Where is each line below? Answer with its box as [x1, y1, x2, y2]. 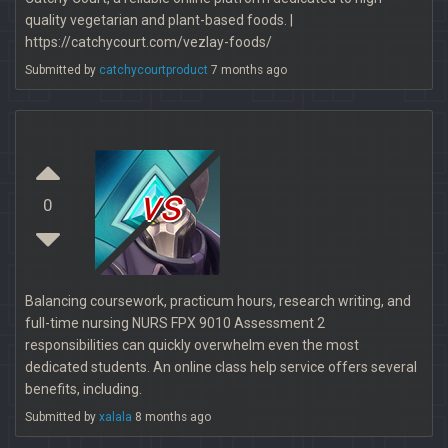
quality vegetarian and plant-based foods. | [25, 12, 293, 28]
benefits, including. [25, 381, 142, 397]
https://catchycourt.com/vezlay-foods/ [25, 34, 272, 50]
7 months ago [208, 63, 287, 77]
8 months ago [132, 410, 211, 424]
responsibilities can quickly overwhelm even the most [25, 337, 359, 353]
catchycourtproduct [99, 63, 208, 77]
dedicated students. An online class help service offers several [25, 359, 417, 375]
